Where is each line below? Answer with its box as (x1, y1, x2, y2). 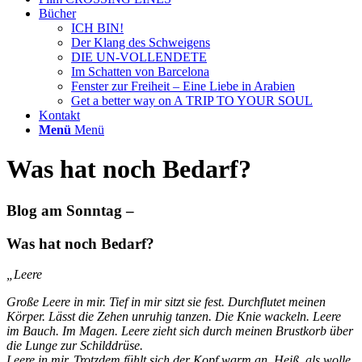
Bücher (39, 6, 76, 20)
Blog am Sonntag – (6, 201, 134, 219)
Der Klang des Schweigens (71, 36, 210, 49)
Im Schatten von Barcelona (71, 65, 209, 78)
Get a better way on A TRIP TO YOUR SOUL (71, 94, 313, 107)
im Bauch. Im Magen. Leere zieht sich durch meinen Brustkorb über (6, 324, 353, 339)
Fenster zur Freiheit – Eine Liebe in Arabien (71, 79, 295, 93)
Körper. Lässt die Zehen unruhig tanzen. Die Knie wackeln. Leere (6, 309, 341, 324)
